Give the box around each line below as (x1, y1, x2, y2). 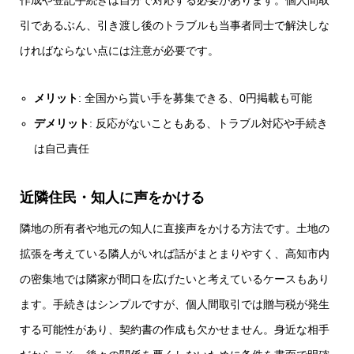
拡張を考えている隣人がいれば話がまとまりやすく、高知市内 (20, 247, 330, 260)
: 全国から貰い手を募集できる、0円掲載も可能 (78, 91, 313, 104)
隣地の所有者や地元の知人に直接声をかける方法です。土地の (20, 221, 330, 235)
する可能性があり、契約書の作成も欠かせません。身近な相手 (20, 322, 330, 336)
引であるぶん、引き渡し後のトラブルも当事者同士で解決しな (20, 18, 330, 32)
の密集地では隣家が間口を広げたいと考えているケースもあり (20, 272, 330, 285)
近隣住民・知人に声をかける (20, 189, 205, 205)
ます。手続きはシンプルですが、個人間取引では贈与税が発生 (20, 297, 330, 311)
